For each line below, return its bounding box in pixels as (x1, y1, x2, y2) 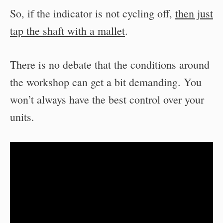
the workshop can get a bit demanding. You (10, 74, 202, 89)
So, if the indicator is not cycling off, (10, 5, 175, 20)
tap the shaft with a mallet (10, 23, 125, 38)
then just (175, 5, 213, 20)
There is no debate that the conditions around (10, 57, 210, 72)
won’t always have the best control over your (10, 92, 204, 107)
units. (10, 109, 34, 124)
